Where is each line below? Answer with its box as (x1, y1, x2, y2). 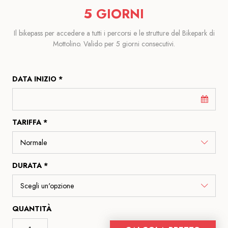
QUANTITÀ (12, 203, 51, 214)
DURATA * (12, 160, 48, 170)
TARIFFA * (12, 117, 47, 127)
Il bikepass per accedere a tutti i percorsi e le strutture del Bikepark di (13, 27, 215, 38)
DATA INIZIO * (12, 73, 63, 84)
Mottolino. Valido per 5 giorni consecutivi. (53, 38, 175, 49)
